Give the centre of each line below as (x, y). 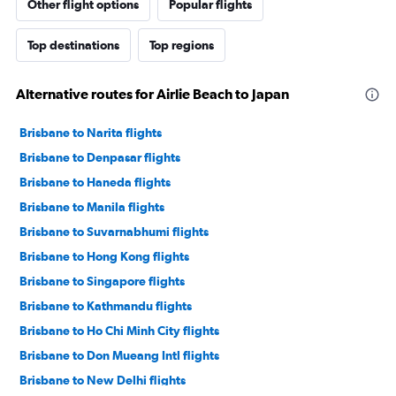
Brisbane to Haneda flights (95, 182)
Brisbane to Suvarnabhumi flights (114, 232)
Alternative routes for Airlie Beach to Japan (152, 94)
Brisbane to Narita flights (91, 133)
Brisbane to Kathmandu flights (106, 306)
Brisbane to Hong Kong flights (104, 256)
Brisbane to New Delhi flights (103, 380)
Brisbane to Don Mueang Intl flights (119, 355)
